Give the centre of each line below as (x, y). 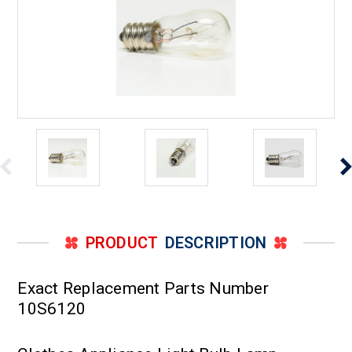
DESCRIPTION (216, 243)
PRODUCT (122, 243)
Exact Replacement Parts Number (143, 289)
